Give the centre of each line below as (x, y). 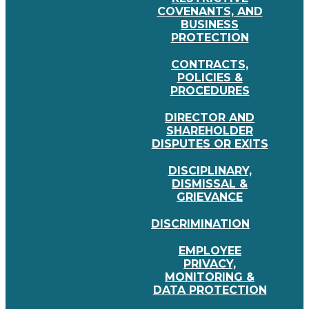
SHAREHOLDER (210, 131)
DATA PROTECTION (210, 290)
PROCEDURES (210, 91)
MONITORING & (210, 277)
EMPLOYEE (210, 251)
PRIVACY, (210, 264)
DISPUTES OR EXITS (210, 144)
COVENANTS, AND (210, 12)
